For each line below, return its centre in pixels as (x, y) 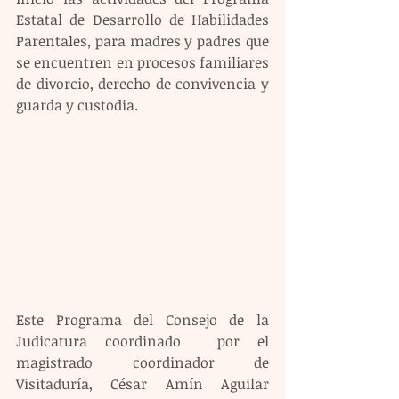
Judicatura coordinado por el (142, 341)
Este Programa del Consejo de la (142, 319)
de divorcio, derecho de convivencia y (142, 84)
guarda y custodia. (77, 105)
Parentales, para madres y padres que (142, 41)
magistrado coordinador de (142, 362)
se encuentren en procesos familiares (142, 62)
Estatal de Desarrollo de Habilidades (142, 20)
